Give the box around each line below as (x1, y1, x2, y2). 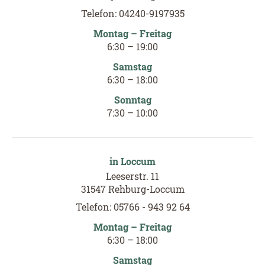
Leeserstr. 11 (106, 169, 159, 182)
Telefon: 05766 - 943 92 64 (75, 200, 190, 213)
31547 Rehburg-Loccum (80, 182, 185, 195)
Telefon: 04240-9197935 (80, 7, 185, 20)
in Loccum (109, 154, 156, 167)
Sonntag (114, 93, 151, 106)
